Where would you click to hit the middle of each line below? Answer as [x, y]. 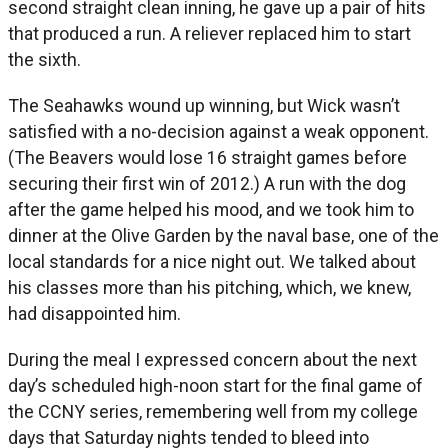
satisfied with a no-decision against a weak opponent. [218, 132]
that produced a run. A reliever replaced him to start [209, 34]
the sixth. [44, 60]
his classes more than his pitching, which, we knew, [209, 288]
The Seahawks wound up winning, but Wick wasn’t [204, 106]
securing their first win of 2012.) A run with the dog [207, 184]
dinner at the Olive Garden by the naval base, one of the [223, 236]
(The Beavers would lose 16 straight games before [207, 158]
